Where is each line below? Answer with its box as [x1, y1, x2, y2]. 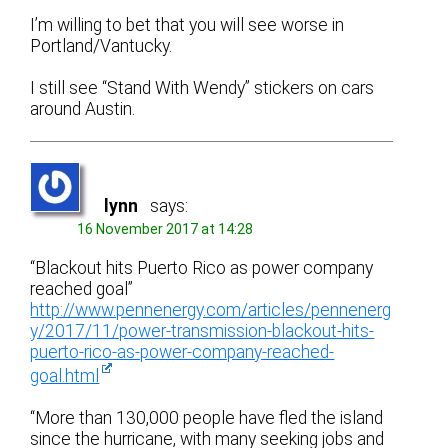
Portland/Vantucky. [30, 36, 173, 56]
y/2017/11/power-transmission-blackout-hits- [30, 320, 375, 341]
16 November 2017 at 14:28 [77, 221, 254, 238]
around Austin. [30, 99, 136, 120]
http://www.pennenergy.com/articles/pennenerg [30, 299, 392, 320]
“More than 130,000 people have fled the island [30, 407, 384, 428]
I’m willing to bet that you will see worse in [30, 15, 345, 35]
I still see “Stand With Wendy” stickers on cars [30, 78, 375, 99]
